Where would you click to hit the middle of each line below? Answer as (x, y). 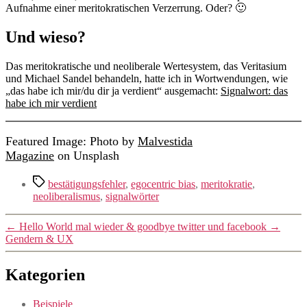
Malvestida (165, 142)
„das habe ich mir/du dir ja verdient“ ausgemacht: (113, 91)
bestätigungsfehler (87, 184)
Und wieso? (46, 37)
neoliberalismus (66, 197)
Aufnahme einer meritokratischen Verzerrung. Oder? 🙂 (126, 8)
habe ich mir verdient (51, 103)
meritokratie (226, 184)
